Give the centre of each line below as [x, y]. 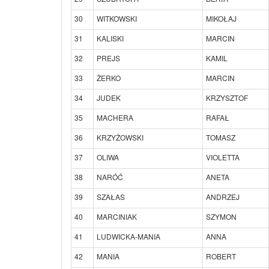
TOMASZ [221, 137]
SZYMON [221, 216]
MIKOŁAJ [221, 18]
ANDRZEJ [223, 196]
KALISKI [110, 38]
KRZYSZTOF [227, 97]
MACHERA [115, 117]
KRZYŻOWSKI [120, 137]
